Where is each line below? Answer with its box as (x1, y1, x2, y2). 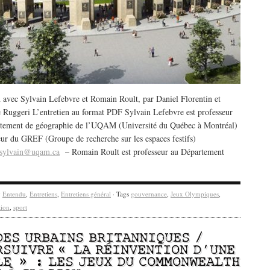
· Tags (111, 189, 131, 198)
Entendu (2, 189, 26, 198)
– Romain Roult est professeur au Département (60, 146, 224, 157)
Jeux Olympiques (171, 189, 219, 198)
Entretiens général (61, 189, 111, 198)
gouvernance (131, 189, 167, 198)
